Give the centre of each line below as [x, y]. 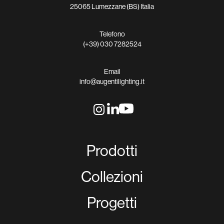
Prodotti [112, 150]
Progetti [112, 202]
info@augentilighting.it [112, 81]
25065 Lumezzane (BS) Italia [112, 6]
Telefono [112, 34]
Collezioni [112, 176]
